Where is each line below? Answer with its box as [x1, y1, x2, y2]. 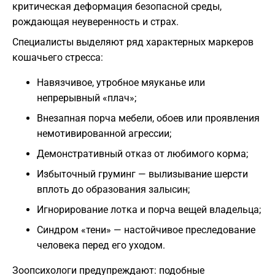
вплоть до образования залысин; [37, 184, 190, 196]
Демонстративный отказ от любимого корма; [37, 148, 248, 160]
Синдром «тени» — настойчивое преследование [37, 224, 255, 236]
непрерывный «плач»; [37, 92, 136, 104]
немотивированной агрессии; [37, 128, 171, 140]
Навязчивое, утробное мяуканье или [37, 77, 205, 89]
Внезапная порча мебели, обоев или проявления [37, 112, 260, 125]
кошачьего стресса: [12, 52, 103, 64]
